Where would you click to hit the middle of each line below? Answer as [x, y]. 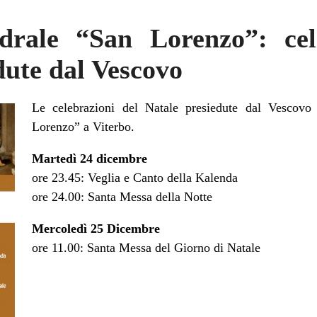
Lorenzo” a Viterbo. [83, 126]
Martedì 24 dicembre [90, 158]
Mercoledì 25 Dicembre [96, 228]
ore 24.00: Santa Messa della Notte [122, 196]
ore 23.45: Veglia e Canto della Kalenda [135, 177]
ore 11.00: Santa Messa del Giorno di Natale [146, 247]
